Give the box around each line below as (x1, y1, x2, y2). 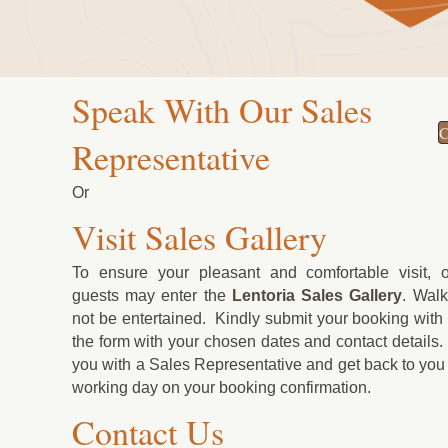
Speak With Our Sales (72, 86, 372, 133)
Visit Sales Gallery (72, 213, 327, 260)
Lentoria (231, 286, 295, 304)
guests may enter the (72, 286, 232, 304)
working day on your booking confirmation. (72, 378, 371, 396)
